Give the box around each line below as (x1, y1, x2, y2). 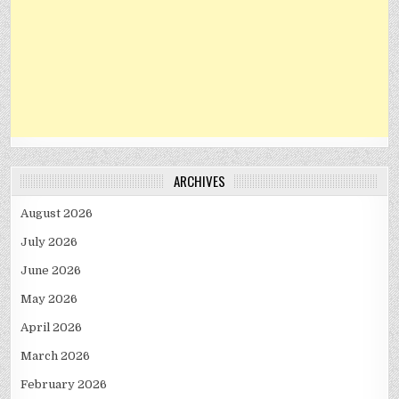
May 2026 (20, 292, 78, 306)
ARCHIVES (174, 171, 225, 191)
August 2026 (20, 207, 94, 221)
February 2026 (20, 378, 108, 392)
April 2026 (20, 321, 83, 335)
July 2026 (20, 235, 78, 249)
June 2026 (20, 264, 82, 278)
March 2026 (20, 349, 91, 363)
